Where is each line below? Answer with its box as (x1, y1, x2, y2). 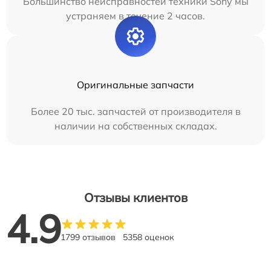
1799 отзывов (60, 232, 116, 243)
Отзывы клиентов (83, 190, 188, 205)
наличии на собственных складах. (54, 120, 217, 132)
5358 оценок (123, 232, 174, 243)
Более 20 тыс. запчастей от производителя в (30, 105, 241, 117)
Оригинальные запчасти (77, 79, 194, 91)
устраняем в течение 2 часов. (66, 10, 205, 22)
